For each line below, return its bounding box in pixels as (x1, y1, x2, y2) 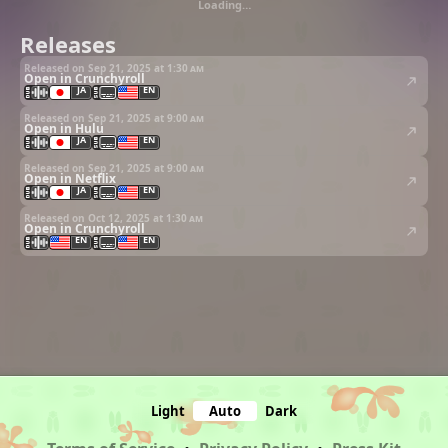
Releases (20, 29, 116, 60)
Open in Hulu (24, 119, 104, 137)
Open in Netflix (24, 169, 116, 187)
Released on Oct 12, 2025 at (24, 210, 166, 225)
